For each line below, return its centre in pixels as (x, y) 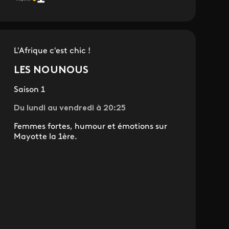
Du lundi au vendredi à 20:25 (70, 109)
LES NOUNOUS (51, 71)
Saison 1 (29, 90)
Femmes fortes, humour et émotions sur (90, 127)
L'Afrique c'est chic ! (52, 51)
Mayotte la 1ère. (45, 137)
